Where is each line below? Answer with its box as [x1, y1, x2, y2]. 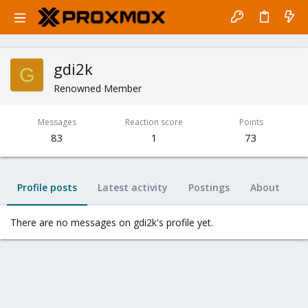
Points [239, 116, 263, 128]
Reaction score [125, 116, 183, 128]
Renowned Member [54, 82, 142, 95]
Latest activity [98, 181, 168, 194]
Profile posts [17, 181, 77, 194]
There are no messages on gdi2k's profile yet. [10, 216, 213, 229]
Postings [188, 181, 230, 194]
